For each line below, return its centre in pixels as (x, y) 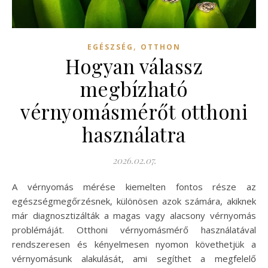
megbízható (134, 88)
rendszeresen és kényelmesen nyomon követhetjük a (134, 244)
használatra (134, 134)
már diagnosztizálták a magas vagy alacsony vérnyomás (134, 215)
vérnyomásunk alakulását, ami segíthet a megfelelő (134, 258)
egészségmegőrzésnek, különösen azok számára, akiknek (134, 201)
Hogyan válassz (134, 66)
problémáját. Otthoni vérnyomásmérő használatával (134, 229)
